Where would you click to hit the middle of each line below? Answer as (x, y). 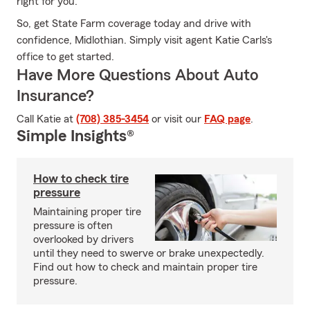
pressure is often (73, 226)
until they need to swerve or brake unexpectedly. (149, 253)
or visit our (176, 119)
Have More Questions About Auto (138, 75)
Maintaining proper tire (87, 212)
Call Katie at (46, 119)
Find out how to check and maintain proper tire (145, 267)
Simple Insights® (75, 136)
